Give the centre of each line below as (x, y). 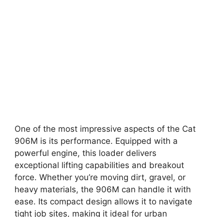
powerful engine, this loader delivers (85, 153)
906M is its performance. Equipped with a (96, 141)
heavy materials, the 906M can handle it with (103, 189)
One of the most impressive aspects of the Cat (105, 129)
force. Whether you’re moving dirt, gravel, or (100, 177)
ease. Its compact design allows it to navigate (103, 201)
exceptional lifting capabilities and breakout (99, 165)
